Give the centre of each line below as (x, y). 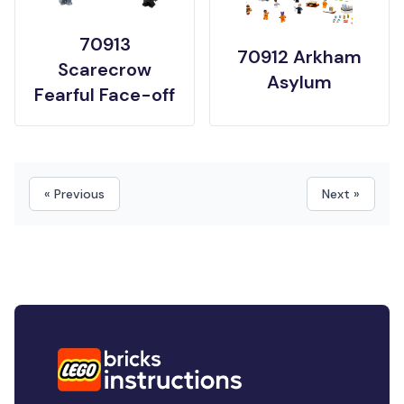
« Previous (74, 194)
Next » (341, 194)
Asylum (299, 82)
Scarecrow (105, 69)
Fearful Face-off (105, 95)
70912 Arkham (299, 57)
